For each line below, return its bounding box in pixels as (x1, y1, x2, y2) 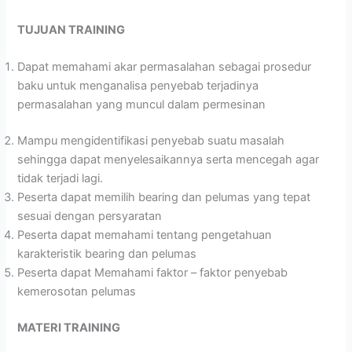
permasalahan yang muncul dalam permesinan (17, 97, 266, 112)
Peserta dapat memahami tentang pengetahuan (17, 227, 273, 242)
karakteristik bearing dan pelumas (17, 246, 197, 261)
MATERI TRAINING (17, 320, 121, 335)
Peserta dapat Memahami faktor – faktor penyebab (17, 265, 288, 280)
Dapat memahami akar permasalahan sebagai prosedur (17, 60, 312, 74)
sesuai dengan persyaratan (17, 208, 163, 223)
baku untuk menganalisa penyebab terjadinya (17, 79, 259, 93)
